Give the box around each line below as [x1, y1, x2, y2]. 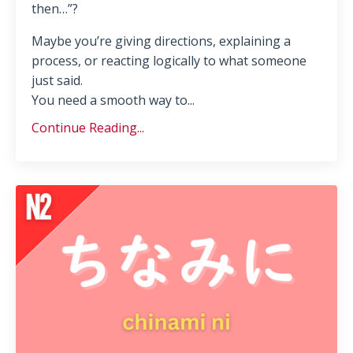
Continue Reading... [32, 118, 144, 136]
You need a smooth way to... [32, 91, 195, 109]
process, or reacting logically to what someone [32, 51, 307, 69]
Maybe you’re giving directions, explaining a [32, 32, 291, 50]
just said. [32, 71, 83, 89]
